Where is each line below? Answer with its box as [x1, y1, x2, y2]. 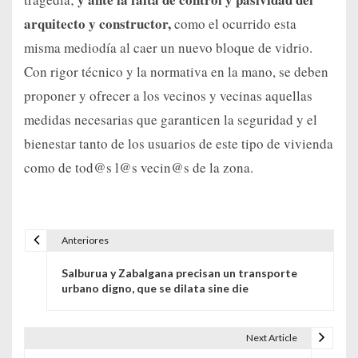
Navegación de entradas [24, 242, 229, 266]
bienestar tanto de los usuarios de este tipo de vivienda [24, 134, 333, 153]
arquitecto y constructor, [24, 14, 174, 34]
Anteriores [61, 233, 109, 246]
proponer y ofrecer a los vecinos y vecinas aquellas [24, 86, 312, 105]
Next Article [245, 331, 297, 344]
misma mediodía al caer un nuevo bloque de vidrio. [24, 38, 312, 58]
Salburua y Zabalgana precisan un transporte [61, 266, 297, 280]
